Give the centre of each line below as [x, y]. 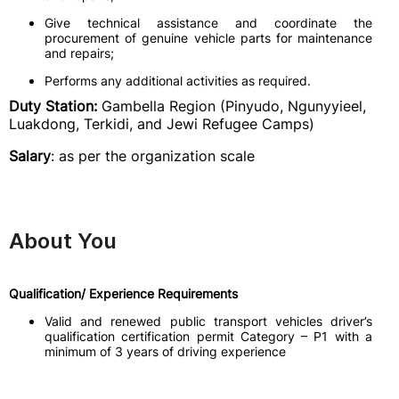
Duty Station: [53, 106]
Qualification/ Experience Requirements [123, 293]
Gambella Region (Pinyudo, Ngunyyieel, [232, 106]
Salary [30, 156]
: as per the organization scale [153, 156]
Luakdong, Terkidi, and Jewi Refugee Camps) [162, 124]
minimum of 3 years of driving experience [165, 351]
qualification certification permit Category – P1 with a [208, 336]
